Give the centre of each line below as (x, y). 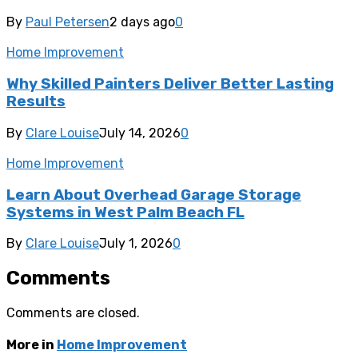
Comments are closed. (73, 313)
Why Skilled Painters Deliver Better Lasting (170, 84)
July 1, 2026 (136, 244)
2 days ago (142, 22)
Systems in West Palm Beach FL (125, 212)
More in (32, 345)
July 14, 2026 (140, 133)
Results (36, 102)
